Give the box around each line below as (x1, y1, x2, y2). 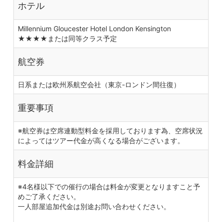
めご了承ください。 (18, 192, 80, 201)
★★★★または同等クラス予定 (18, 34, 117, 43)
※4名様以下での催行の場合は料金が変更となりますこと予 (18, 182, 200, 191)
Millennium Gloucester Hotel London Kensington (18, 24, 178, 33)
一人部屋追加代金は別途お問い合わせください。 (18, 202, 170, 211)
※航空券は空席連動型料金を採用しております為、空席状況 (18, 126, 203, 135)
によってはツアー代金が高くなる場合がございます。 (18, 136, 184, 145)
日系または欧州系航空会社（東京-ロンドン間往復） (18, 80, 180, 89)
